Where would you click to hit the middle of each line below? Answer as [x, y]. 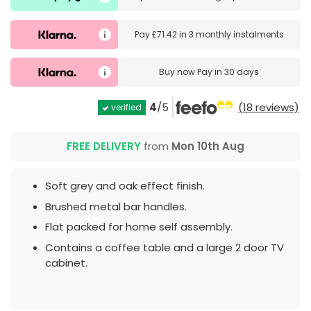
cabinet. [66, 262]
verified [125, 108]
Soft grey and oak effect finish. [125, 186]
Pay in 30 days [228, 72]
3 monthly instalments [236, 34]
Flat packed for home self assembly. [139, 227]
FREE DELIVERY [104, 146]
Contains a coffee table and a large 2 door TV [165, 247]
